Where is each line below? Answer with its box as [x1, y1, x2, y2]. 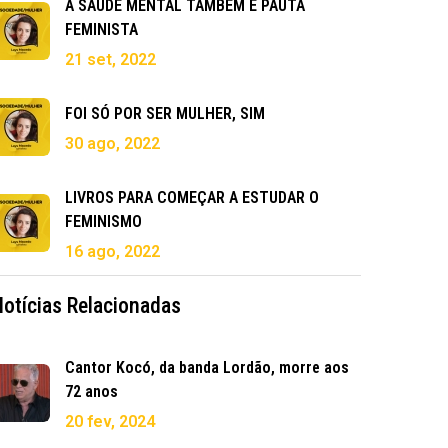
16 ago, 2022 [65, 242, 160, 262]
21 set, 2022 [65, 50, 156, 70]
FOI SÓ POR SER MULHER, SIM [65, 104, 265, 124]
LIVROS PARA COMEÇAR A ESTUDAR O [65, 188, 319, 208]
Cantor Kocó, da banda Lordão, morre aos [65, 358, 349, 378]
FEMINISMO [65, 212, 142, 232]
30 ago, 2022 [65, 134, 160, 154]
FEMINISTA [65, 20, 138, 40]
